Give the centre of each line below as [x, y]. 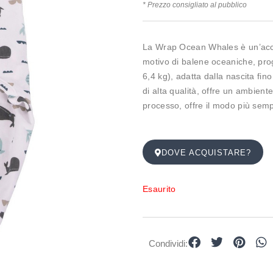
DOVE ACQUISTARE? [206, 153]
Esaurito [159, 189]
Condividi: [168, 243]
